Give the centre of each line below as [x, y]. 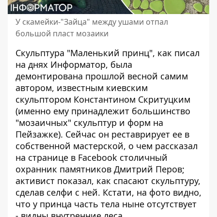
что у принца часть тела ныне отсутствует [106, 204]
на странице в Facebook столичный [92, 157]
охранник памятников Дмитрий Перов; [100, 169]
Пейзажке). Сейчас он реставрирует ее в [102, 134]
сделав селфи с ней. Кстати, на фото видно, [108, 192]
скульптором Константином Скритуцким [103, 99]
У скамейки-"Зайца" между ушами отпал [92, 22]
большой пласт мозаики [62, 33]
